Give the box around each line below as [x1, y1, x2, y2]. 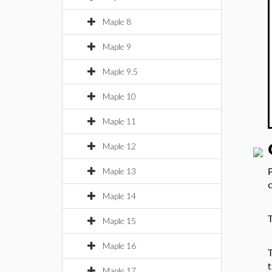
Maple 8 [103, 16, 131, 27]
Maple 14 [103, 191, 136, 201]
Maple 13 [103, 166, 136, 176]
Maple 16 [103, 240, 136, 251]
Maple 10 [103, 91, 136, 101]
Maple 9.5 [103, 66, 138, 76]
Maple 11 [103, 116, 136, 126]
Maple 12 [103, 141, 136, 151]
